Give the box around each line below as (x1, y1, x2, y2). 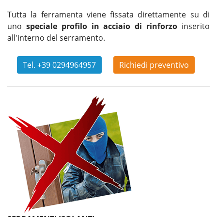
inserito (177, 21, 210, 32)
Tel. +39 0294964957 (23, 60, 96, 71)
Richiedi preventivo (119, 60, 189, 71)
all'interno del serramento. (7, 32, 105, 44)
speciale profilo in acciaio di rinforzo (26, 21, 178, 32)
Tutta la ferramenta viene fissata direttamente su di (7, 9, 210, 20)
